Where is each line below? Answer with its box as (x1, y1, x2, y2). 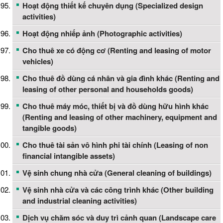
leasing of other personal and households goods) (22, 84, 193, 95)
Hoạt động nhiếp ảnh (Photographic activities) (22, 28, 182, 39)
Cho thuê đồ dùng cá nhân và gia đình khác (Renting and (22, 73, 220, 84)
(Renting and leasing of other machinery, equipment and (22, 111, 217, 123)
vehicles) (22, 56, 53, 67)
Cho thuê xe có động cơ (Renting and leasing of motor (22, 45, 211, 56)
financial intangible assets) (22, 150, 115, 162)
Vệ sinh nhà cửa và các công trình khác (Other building (22, 184, 214, 196)
